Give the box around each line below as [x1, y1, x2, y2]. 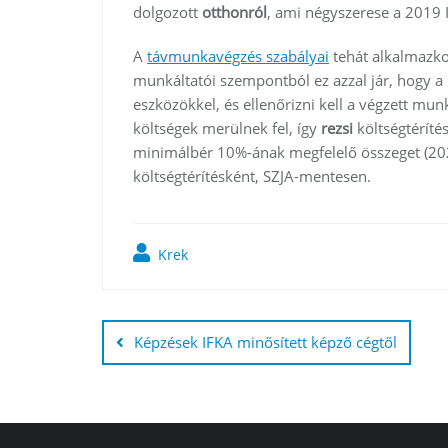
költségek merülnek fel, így [133, 117, 321, 138]
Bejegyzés [101, 285, 262, 330]
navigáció [101, 324, 253, 369]
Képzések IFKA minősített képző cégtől [134, 331, 397, 352]
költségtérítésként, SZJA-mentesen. [133, 165, 371, 186]
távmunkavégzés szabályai [147, 45, 329, 66]
